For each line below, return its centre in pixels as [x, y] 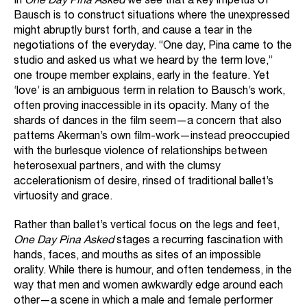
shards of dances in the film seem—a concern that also [148, 122]
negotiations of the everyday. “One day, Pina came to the [153, 47]
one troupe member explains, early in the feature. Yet [142, 77]
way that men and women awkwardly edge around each [148, 287]
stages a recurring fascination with [198, 242]
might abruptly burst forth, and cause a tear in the [133, 32]
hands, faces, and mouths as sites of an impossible [137, 257]
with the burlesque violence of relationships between [140, 152]
